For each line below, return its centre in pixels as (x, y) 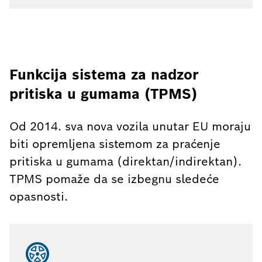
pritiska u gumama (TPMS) (103, 94)
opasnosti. (39, 196)
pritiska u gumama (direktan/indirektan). (125, 161)
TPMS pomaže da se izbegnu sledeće (114, 179)
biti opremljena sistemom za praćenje (115, 144)
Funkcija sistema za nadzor (104, 74)
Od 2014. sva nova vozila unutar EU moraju (130, 126)
